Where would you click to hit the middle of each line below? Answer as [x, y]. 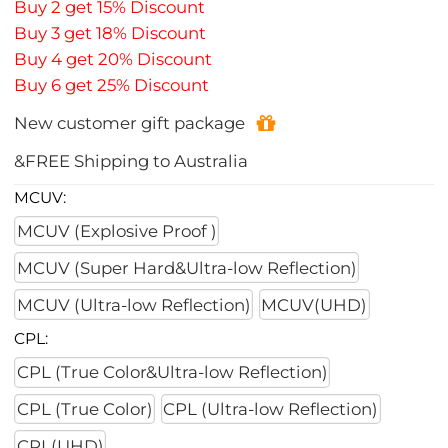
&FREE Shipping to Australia [131, 160]
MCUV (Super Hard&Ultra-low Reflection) [186, 267]
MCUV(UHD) [314, 304]
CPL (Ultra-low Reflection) [271, 408]
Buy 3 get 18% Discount [110, 33]
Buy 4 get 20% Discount [113, 59]
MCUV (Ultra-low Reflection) [133, 304]
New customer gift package [130, 123]
